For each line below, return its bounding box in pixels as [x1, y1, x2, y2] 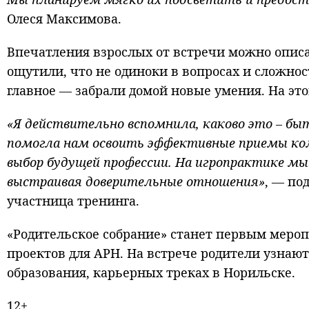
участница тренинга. [7, 192, 139, 210]
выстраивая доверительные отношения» [7, 173, 265, 190]
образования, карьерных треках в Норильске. [7, 264, 302, 281]
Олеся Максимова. [7, 10, 121, 28]
